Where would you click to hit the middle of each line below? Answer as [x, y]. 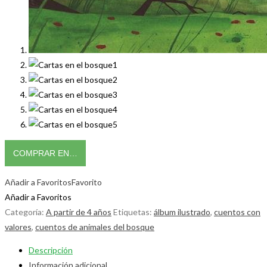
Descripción [51, 250]
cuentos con [237, 212]
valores [18, 226]
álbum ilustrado [182, 212]
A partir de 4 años [79, 212]
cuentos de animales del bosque [95, 226]
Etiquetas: [133, 212]
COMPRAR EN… [45, 153]
